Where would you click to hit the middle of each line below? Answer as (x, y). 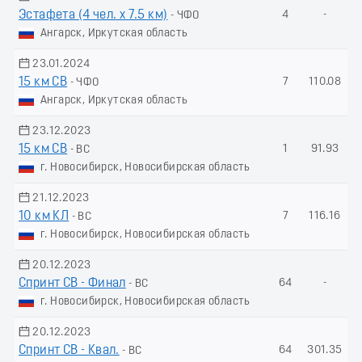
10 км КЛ (44, 216)
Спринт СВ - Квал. (69, 350)
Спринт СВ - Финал (72, 283)
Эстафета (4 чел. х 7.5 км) (93, 15)
